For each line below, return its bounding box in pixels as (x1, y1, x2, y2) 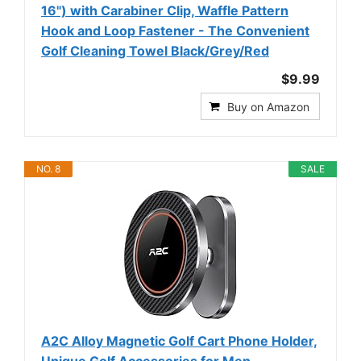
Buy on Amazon (227, 99, 309, 114)
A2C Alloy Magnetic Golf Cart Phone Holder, (41, 332, 317, 349)
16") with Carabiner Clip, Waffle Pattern (41, 2, 288, 19)
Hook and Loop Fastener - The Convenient (41, 22, 309, 39)
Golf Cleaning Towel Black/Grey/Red (41, 42, 269, 59)
